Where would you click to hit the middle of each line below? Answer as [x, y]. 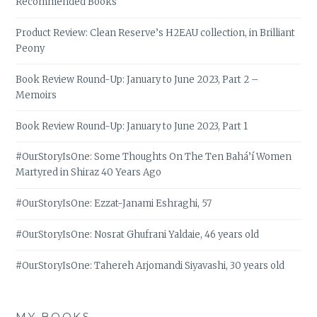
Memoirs [36, 95]
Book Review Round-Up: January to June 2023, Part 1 [132, 126]
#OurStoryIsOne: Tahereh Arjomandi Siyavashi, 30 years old [150, 265]
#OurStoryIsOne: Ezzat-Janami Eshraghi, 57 [114, 204]
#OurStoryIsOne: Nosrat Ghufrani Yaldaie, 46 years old [138, 234]
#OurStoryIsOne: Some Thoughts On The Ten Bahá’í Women [154, 157]
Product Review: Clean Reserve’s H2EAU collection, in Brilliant [156, 33]
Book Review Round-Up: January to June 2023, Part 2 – [137, 79]
